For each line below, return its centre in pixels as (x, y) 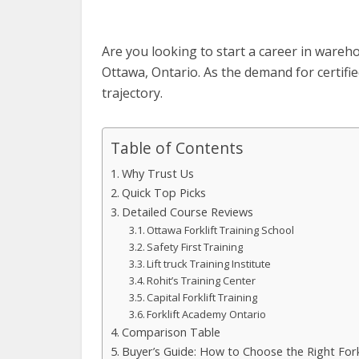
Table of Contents (177, 148)
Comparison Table (171, 332)
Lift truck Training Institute (209, 264)
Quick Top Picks (163, 193)
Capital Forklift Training (202, 297)
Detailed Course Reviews (187, 212)
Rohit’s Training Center (202, 280)
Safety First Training (195, 247)
